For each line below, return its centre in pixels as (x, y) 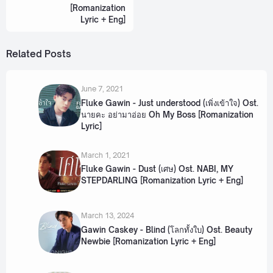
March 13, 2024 (107, 216)
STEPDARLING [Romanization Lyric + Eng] (162, 181)
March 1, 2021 (105, 155)
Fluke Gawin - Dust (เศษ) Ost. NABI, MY (157, 169)
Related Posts (39, 54)
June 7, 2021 (102, 89)
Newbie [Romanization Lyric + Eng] (148, 241)
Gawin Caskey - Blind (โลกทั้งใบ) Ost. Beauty (166, 229)
